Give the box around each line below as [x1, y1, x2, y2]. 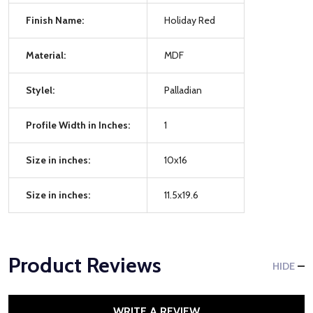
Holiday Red [164, 13, 215, 27]
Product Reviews [8, 252, 161, 278]
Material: [26, 48, 66, 61]
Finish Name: [26, 13, 84, 27]
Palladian [164, 83, 202, 96]
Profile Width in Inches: [26, 118, 130, 131]
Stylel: [26, 83, 54, 96]
